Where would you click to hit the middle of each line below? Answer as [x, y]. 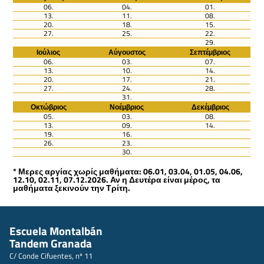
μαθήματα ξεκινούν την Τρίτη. [72, 188]
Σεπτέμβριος [210, 52]
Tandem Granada [51, 243]
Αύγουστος [127, 52]
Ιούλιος [49, 52]
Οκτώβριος [48, 107]
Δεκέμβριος [210, 107]
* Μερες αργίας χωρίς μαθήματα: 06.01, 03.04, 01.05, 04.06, [128, 171]
